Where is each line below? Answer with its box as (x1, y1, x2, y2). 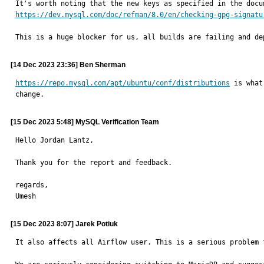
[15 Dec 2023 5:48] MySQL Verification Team (11, 118, 159, 126)
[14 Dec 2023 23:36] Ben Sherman (11, 61, 126, 69)
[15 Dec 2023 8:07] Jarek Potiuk (11, 220, 118, 228)
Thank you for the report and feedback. (15, 159, 172, 167)
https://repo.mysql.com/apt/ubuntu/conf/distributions (15, 79, 230, 87)
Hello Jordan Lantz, (15, 136, 94, 144)
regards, (15, 181, 48, 189)
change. (15, 90, 44, 98)
